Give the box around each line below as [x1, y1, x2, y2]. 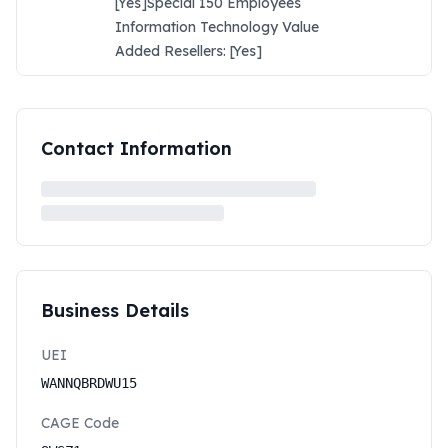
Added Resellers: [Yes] [115, 42, 262, 60]
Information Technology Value [115, 18, 319, 36]
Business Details [41, 299, 189, 322]
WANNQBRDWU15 [41, 375, 137, 391]
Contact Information [41, 137, 232, 160]
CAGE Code [41, 414, 119, 432]
